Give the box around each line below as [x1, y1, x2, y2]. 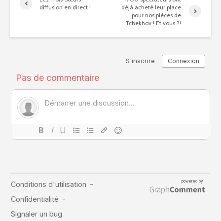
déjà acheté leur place [121, 3, 182, 11]
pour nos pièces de [132, 11, 182, 19]
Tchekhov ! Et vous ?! [125, 19, 182, 27]
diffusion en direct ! [39, 3, 91, 11]
